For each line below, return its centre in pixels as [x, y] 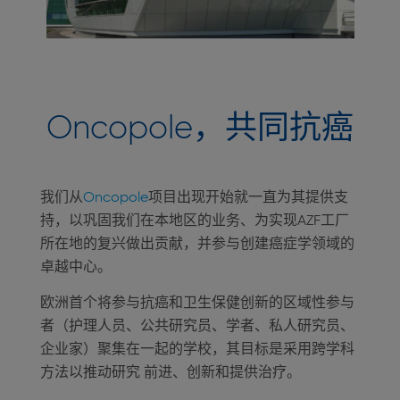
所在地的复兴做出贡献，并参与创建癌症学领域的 [197, 245]
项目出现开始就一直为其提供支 [248, 198]
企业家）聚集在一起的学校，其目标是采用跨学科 [197, 350]
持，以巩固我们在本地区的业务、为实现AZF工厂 [195, 221]
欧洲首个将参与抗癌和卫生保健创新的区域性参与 [197, 304]
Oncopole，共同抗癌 [200, 129]
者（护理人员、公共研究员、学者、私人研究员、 [197, 327]
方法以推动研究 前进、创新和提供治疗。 [171, 373]
